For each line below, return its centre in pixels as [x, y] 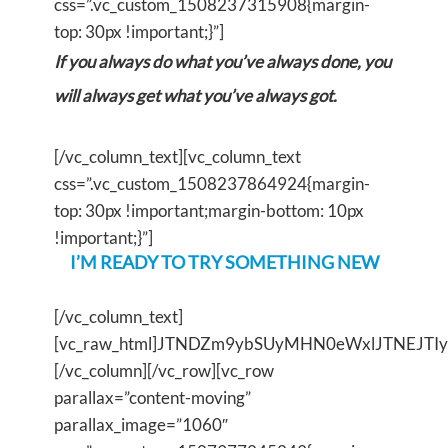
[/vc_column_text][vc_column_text [177, 156]
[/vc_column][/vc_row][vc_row [164, 370]
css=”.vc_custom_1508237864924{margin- [212, 183]
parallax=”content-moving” [152, 397]
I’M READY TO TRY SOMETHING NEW [224, 261]
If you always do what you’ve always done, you [222, 61]
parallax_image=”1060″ [141, 424]
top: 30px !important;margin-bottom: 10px [209, 210]
